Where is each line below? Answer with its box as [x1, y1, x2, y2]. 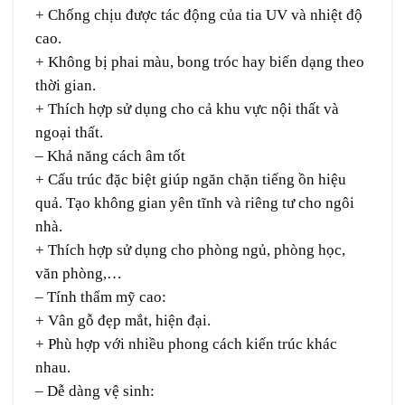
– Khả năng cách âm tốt [35, 147, 185, 165]
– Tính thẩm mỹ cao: [35, 288, 166, 306]
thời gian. [35, 77, 96, 95]
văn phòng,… [35, 265, 122, 283]
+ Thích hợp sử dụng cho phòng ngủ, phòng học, [35, 241, 345, 259]
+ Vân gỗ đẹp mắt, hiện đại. [35, 312, 211, 330]
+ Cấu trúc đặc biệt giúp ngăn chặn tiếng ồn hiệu [35, 171, 346, 189]
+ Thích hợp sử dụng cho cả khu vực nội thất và [35, 100, 339, 118]
